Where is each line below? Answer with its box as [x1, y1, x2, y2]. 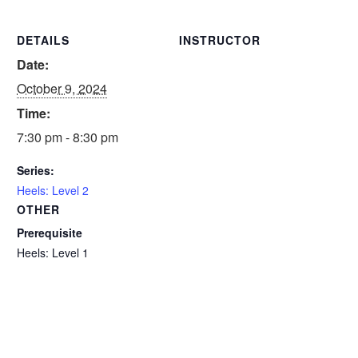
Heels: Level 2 [17, 182, 89, 198]
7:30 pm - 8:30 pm [17, 128, 118, 146]
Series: [17, 162, 54, 178]
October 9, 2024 [17, 79, 107, 97]
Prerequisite [17, 225, 82, 241]
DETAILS [17, 32, 70, 48]
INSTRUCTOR [179, 32, 261, 48]
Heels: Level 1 [17, 245, 89, 261]
